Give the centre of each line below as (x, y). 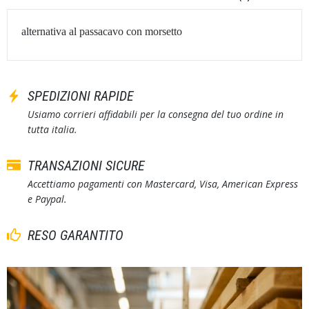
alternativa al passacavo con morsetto (102, 32)
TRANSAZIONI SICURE (86, 166)
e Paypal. (47, 199)
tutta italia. (52, 130)
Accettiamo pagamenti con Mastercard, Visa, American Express (163, 184)
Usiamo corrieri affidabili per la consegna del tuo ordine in (156, 114)
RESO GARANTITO (76, 236)
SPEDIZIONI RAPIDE (81, 96)
